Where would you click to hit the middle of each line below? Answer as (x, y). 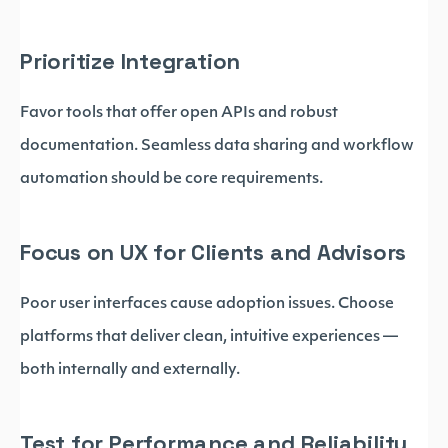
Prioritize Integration (130, 61)
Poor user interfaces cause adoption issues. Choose (207, 304)
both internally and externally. (130, 370)
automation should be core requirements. (171, 179)
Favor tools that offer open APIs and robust (179, 113)
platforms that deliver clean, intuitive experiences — (209, 337)
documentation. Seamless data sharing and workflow (217, 146)
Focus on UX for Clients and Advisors (213, 252)
